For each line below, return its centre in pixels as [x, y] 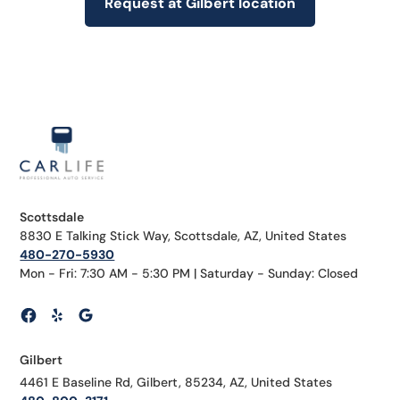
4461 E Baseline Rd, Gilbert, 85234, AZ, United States [176, 383]
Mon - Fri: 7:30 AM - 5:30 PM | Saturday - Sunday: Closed [189, 274]
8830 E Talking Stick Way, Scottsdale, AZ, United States [183, 236]
